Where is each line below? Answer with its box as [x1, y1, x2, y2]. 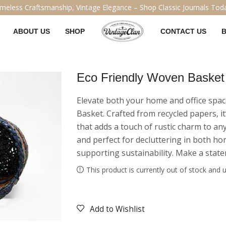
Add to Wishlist [90, 204, 145, 215]
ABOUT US [13, 27, 50, 35]
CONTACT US [160, 27, 207, 35]
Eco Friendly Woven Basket [77, 71, 224, 84]
